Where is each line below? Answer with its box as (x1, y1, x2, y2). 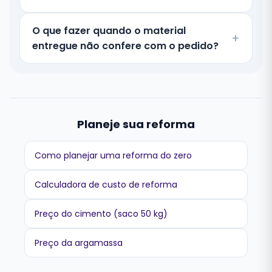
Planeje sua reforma (77, 117, 195, 132)
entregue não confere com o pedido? (32, 39, 219, 53)
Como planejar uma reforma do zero (35, 149, 192, 161)
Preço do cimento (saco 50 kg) (35, 208, 168, 220)
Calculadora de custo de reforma (35, 178, 177, 191)
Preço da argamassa (35, 237, 123, 249)
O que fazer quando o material (32, 24, 186, 38)
